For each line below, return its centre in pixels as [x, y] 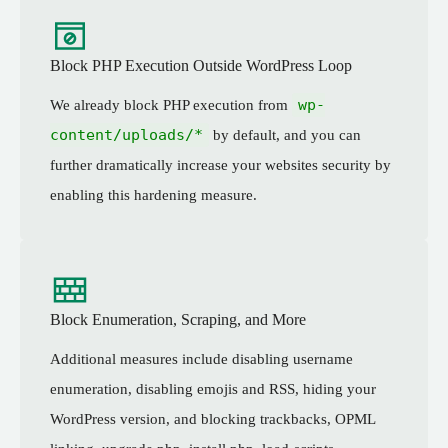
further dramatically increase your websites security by [220, 165]
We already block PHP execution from [171, 105]
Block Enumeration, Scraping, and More [178, 320]
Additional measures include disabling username [201, 358]
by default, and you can [285, 135]
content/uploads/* [126, 135]
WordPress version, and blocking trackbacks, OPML [212, 418]
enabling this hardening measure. [153, 195]
